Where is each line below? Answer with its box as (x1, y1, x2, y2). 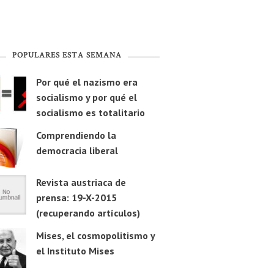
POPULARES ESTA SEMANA (12, 50, 122, 62)
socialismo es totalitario (35, 106, 145, 119)
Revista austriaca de (35, 176, 126, 189)
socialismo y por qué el (35, 91, 137, 104)
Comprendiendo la (35, 129, 116, 142)
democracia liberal (35, 144, 118, 157)
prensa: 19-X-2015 (35, 191, 117, 204)
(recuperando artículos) (35, 207, 140, 220)
